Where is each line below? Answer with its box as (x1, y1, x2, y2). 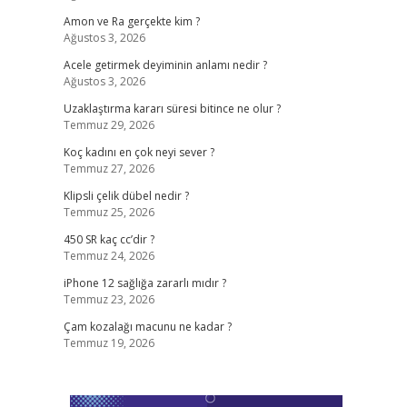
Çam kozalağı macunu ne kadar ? (63, 319, 232, 334)
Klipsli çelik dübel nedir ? (63, 188, 189, 203)
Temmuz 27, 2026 (63, 161, 154, 176)
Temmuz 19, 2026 (63, 335, 154, 351)
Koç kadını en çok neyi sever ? (63, 144, 214, 160)
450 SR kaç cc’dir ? (63, 232, 154, 247)
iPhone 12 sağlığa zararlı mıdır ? (63, 275, 226, 291)
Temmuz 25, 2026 (63, 204, 154, 220)
